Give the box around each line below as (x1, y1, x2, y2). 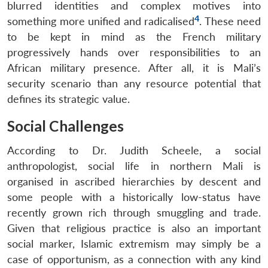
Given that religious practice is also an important (7, 221, 261, 234)
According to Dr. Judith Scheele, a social (7, 144, 261, 157)
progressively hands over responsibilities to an (7, 45, 261, 59)
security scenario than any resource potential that (7, 77, 261, 90)
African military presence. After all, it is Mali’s (7, 61, 261, 74)
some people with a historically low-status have (7, 190, 261, 203)
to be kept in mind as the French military (7, 30, 261, 43)
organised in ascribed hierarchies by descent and (7, 175, 261, 188)
